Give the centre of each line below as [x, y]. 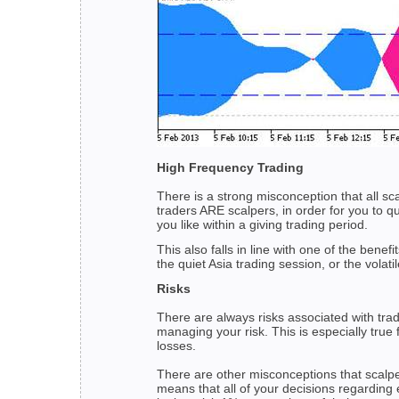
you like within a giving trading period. [262, 225]
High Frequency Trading [230, 168]
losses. [176, 346]
